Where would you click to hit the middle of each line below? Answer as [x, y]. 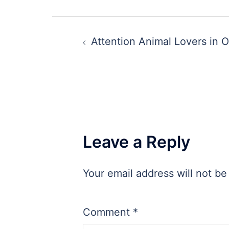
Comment [108, 212]
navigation [101, 50]
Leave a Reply [136, 142]
